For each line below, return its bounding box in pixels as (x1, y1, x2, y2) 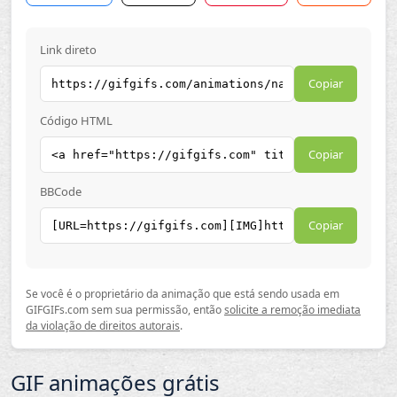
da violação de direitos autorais (26, 318, 180, 333)
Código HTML (40, 113, 113, 128)
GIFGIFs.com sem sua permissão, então (26, 302, 224, 317)
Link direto (40, 42, 97, 58)
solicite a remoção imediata (224, 302, 361, 317)
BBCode (40, 183, 82, 199)
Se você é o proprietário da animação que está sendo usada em (26, 286, 339, 301)
